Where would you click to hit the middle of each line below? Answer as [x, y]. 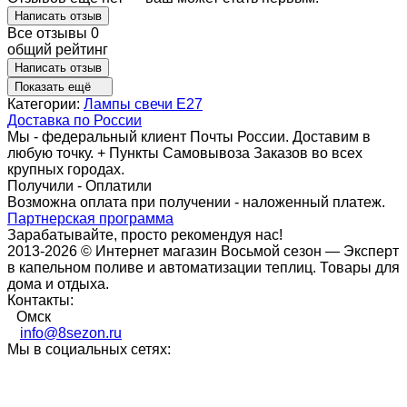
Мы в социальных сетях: [89, 349]
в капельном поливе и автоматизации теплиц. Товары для [203, 267]
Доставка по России [74, 120]
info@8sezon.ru [71, 333]
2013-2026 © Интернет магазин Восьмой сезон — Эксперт [203, 251]
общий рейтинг [58, 49]
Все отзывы [49, 33]
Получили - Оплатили [79, 185]
